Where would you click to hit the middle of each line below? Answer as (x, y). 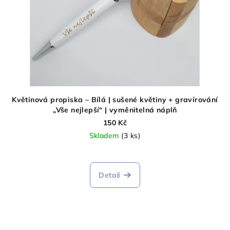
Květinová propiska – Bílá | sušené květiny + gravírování (115, 99)
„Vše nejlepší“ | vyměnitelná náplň (115, 110)
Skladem (105, 135)
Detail (109, 175)
